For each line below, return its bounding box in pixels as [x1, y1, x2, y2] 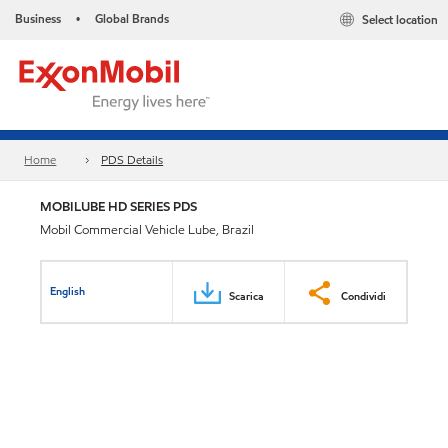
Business [15, 10, 61, 27]
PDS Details [101, 151, 164, 169]
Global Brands [95, 10, 169, 27]
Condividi [341, 287, 386, 304]
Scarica [229, 287, 264, 304]
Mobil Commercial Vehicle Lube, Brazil [40, 221, 254, 239]
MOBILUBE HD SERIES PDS [40, 197, 197, 216]
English [50, 282, 86, 299]
